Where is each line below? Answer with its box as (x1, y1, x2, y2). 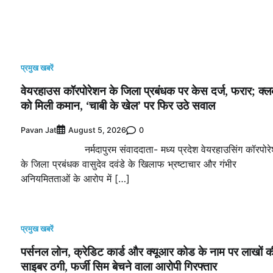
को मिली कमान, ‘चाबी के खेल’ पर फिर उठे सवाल (21, 97, 215, 114)
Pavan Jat (21, 125, 57, 135)
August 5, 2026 (68, 126, 126, 135)
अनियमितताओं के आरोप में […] (21, 172, 130, 185)
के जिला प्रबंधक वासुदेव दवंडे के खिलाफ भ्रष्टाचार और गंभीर (21, 158, 236, 171)
